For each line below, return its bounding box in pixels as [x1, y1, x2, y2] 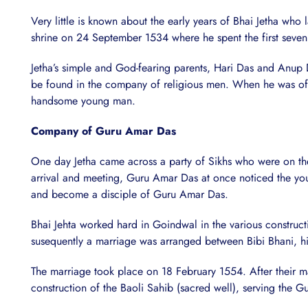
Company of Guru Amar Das [31, 123, 176, 140]
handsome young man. [31, 93, 135, 109]
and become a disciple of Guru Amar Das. [31, 186, 228, 203]
